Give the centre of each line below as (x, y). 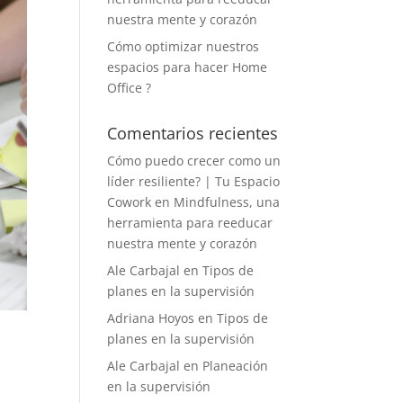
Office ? (130, 88)
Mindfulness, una (227, 202)
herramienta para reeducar (190, 223)
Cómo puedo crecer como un (194, 161)
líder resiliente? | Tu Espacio (194, 181)
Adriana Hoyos (151, 318)
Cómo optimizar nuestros (184, 46)
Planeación (236, 366)
